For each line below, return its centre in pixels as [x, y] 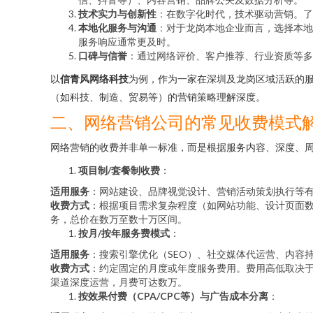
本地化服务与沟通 [117, 28]
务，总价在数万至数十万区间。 [119, 219]
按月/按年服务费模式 [124, 233]
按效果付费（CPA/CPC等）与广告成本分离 [173, 296]
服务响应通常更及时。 [127, 42]
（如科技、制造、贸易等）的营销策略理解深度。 [158, 97]
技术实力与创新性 [117, 14]
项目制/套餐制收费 [119, 170]
